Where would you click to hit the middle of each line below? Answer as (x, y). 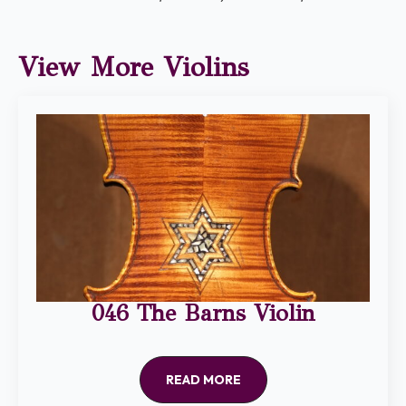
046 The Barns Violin (203, 313)
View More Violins (133, 67)
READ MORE (203, 379)
